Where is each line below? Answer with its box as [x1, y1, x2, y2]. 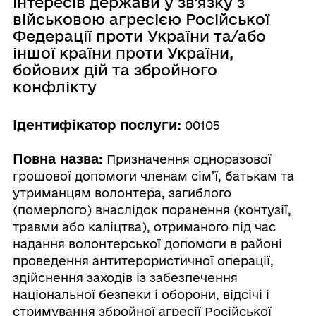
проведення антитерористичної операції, [12, 254, 274, 267]
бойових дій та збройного [12, 61, 217, 78]
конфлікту [12, 78, 97, 95]
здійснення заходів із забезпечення [12, 271, 238, 284]
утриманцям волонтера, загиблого [12, 186, 231, 200]
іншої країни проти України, [12, 44, 233, 61]
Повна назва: [12, 151, 103, 166]
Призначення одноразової [102, 152, 272, 166]
